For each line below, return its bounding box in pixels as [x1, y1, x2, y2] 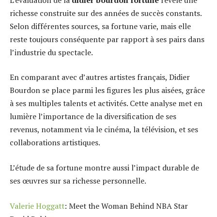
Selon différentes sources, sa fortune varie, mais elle [10, 20, 191, 31]
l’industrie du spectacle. [10, 46, 93, 58]
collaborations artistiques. [10, 137, 100, 148]
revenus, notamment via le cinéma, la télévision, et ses [10, 124, 198, 135]
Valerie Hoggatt [10, 200, 64, 211]
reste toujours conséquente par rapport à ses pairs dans [10, 33, 204, 45]
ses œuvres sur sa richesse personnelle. [10, 175, 146, 186]
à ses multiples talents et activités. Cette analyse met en [10, 98, 202, 109]
